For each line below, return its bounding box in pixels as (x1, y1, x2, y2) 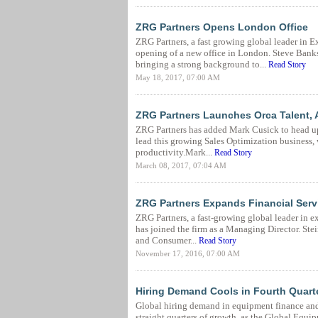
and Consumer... (135, 235, 199, 246)
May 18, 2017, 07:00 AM (135, 73, 220, 82)
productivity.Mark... (135, 147, 214, 158)
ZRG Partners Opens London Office (135, 21, 308, 33)
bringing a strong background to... (135, 59, 268, 70)
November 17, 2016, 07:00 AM (135, 249, 240, 258)
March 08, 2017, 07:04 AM (135, 161, 226, 170)
